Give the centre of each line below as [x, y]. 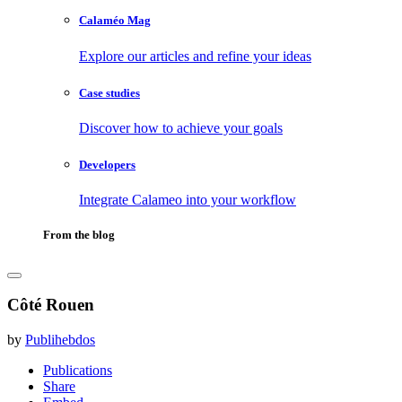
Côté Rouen [51, 305]
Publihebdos [60, 339]
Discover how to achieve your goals [181, 127]
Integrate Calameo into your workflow [188, 200]
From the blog [79, 235]
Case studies [109, 92]
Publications [78, 370]
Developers [107, 165]
